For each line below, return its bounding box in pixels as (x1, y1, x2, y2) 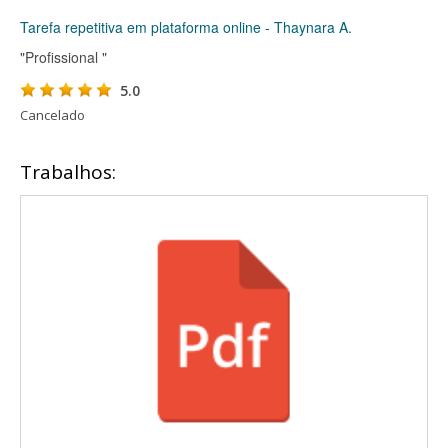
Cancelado (20, 106, 85, 124)
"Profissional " (20, 47, 107, 67)
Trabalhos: (20, 159, 116, 185)
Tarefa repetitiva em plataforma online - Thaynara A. (20, 17, 352, 37)
